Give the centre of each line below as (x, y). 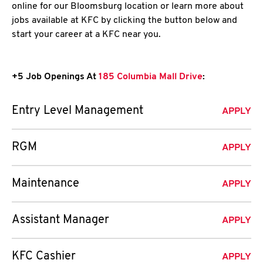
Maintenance (45, 184)
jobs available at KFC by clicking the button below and (124, 21)
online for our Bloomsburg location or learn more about (128, 6)
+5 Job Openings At (54, 77)
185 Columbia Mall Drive (149, 77)
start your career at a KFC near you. (86, 35)
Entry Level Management (77, 111)
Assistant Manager (60, 220)
